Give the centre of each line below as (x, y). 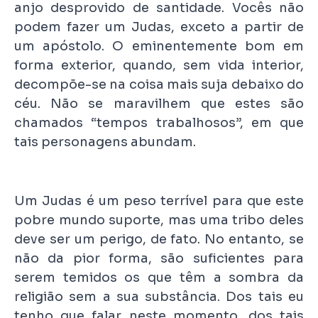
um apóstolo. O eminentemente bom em (159, 46)
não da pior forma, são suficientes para (159, 258)
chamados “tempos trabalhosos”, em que (159, 122)
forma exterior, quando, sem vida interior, (159, 65)
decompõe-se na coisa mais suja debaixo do (159, 84)
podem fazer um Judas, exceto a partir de (159, 27)
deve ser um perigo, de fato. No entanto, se (159, 239)
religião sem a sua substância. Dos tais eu (159, 296)
